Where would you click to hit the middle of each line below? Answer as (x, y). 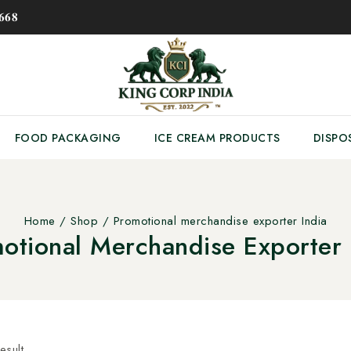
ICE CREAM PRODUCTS (217, 138)
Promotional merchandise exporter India (220, 221)
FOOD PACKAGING (68, 138)
